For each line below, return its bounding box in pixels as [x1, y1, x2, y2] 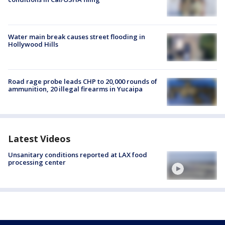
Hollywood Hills [8, 39, 58, 49]
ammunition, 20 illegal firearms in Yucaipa [8, 84, 143, 93]
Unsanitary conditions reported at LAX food [8, 150, 147, 160]
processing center [8, 158, 66, 167]
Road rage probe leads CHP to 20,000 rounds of [8, 77, 157, 86]
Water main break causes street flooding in [8, 32, 145, 41]
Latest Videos [8, 133, 70, 145]
